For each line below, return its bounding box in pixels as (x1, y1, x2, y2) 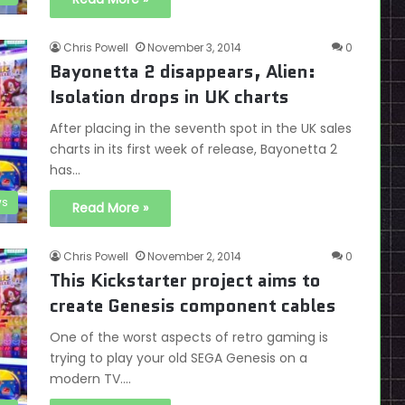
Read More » (72, 199, 148, 217)
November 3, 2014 (147, 40, 241, 55)
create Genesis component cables (50, 293, 336, 318)
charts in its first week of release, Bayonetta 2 (50, 140, 337, 158)
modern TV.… (50, 370, 131, 388)
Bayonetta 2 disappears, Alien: (50, 59, 316, 84)
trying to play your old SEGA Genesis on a (50, 349, 307, 367)
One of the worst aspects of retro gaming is (50, 328, 328, 346)
